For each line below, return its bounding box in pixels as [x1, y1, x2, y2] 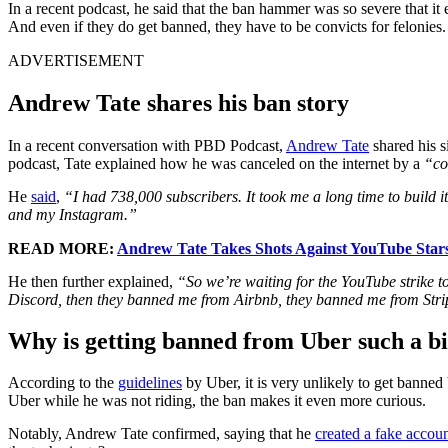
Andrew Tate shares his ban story [8, 89, 349, 116]
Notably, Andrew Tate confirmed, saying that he [8, 425, 315, 443]
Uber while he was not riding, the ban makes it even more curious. [8, 392, 426, 410]
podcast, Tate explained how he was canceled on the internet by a [8, 154, 424, 172]
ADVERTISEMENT [8, 51, 144, 69]
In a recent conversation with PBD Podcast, [8, 136, 286, 154]
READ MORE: [8, 239, 117, 257]
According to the [8, 374, 118, 392]
